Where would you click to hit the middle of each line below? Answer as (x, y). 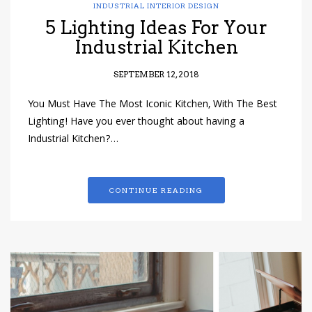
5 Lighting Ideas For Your (156, 28)
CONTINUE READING (156, 190)
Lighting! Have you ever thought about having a (136, 123)
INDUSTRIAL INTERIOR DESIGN (156, 6)
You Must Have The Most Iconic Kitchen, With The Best (153, 106)
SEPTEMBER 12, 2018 (156, 75)
